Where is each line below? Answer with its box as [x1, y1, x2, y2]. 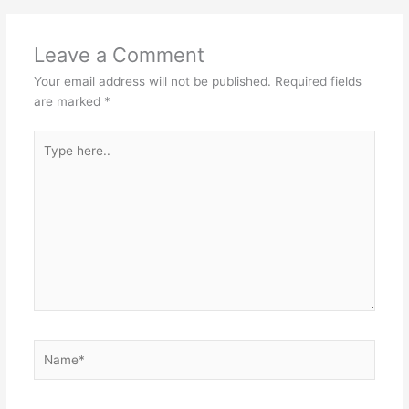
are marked [33, 94, 104, 110]
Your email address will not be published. [33, 74, 271, 89]
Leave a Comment [33, 43, 204, 68]
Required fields [274, 74, 362, 89]
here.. [32, 152, 67, 167]
